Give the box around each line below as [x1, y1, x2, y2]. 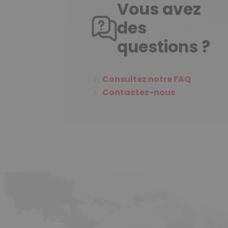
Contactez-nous [102, 86, 176, 98]
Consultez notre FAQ [102, 73, 191, 85]
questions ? [117, 36, 211, 59]
